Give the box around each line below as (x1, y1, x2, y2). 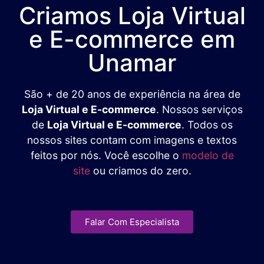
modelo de (181, 148, 234, 161)
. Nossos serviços (156, 103, 243, 115)
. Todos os (181, 118, 233, 131)
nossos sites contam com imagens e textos (27, 133, 237, 146)
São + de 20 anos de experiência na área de (24, 87, 240, 100)
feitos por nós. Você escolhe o (30, 148, 182, 161)
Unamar (88, 48, 176, 77)
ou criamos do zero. (90, 164, 192, 177)
